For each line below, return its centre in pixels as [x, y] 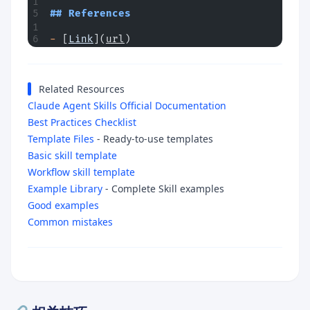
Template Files [61, 138]
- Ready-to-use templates [154, 138]
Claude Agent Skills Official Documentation [127, 105]
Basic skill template [72, 155]
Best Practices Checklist [82, 122]
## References [90, 13]
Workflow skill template [81, 172]
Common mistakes [70, 221]
